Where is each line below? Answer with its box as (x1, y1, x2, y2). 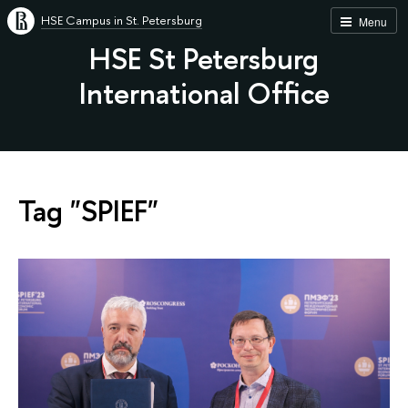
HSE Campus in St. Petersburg (41, 12, 202, 28)
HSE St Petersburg (89, 38, 319, 78)
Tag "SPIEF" (18, 189, 158, 230)
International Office (78, 73, 330, 113)
